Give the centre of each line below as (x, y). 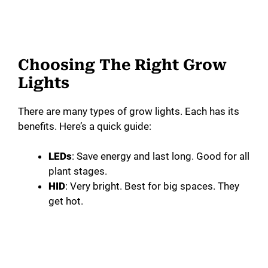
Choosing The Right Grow (122, 65)
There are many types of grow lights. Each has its (129, 111)
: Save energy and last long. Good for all (161, 156)
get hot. (66, 201)
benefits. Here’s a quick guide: (85, 126)
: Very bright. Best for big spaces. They (152, 186)
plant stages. (78, 171)
